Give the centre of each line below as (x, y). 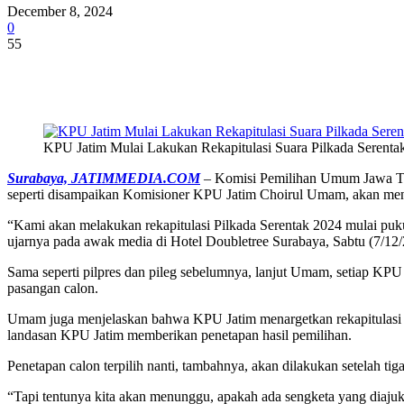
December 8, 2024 (60, 11)
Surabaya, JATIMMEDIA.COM (104, 178)
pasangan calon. (53, 288)
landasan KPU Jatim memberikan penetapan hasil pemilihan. (179, 335)
